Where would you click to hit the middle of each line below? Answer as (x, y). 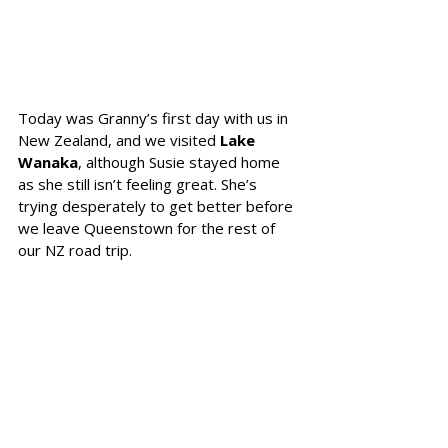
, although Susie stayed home (181, 162)
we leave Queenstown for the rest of (148, 228)
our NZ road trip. (75, 250)
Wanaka (48, 162)
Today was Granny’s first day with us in (155, 118)
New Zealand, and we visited (119, 140)
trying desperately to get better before (157, 206)
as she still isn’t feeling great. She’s (139, 184)
